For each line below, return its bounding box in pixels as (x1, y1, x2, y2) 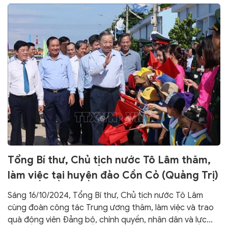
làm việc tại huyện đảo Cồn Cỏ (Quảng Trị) (8, 168, 218, 182)
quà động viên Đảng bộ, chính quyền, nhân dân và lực (8, 214, 207, 225)
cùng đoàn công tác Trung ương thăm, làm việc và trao (8, 202, 214, 213)
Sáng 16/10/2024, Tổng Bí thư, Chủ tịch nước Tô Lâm (8, 190, 203, 201)
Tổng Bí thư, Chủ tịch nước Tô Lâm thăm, (8, 153, 211, 166)
